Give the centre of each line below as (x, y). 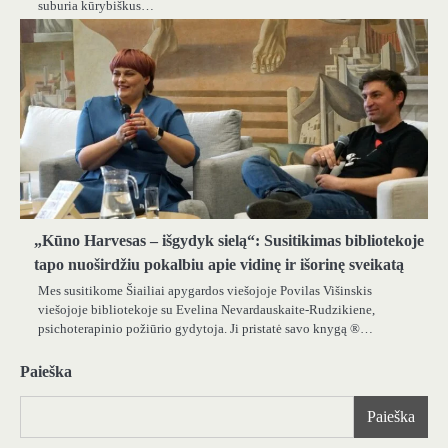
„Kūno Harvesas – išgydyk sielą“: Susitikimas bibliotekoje (229, 241)
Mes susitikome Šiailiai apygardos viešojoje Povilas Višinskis (205, 291)
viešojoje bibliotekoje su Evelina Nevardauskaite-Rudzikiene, (206, 310)
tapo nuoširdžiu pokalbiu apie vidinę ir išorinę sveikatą (219, 265)
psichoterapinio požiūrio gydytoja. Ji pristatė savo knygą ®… (205, 329)
